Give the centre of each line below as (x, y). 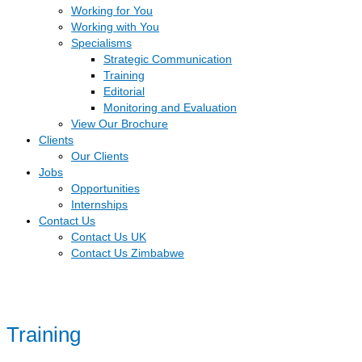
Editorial (124, 91)
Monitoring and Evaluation (170, 107)
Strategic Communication (168, 59)
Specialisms (101, 43)
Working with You (115, 27)
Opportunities (105, 188)
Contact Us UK (109, 237)
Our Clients (100, 156)
